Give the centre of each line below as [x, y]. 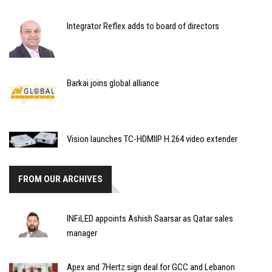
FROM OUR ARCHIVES [60, 179]
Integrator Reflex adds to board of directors [143, 26]
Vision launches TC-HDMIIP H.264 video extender [152, 139]
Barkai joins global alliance [113, 83]
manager [82, 233]
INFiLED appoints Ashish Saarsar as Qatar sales [150, 219]
